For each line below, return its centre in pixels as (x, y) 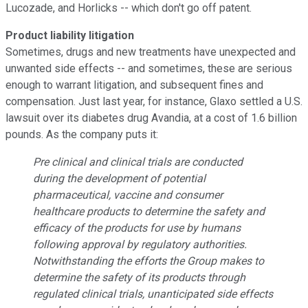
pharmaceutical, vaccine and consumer (128, 195)
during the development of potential (119, 178)
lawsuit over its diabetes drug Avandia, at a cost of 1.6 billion (151, 118)
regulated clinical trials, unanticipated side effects (153, 294)
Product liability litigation (70, 35)
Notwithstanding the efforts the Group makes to (148, 261)
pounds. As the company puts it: (82, 134)
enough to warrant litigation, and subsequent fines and (134, 85)
